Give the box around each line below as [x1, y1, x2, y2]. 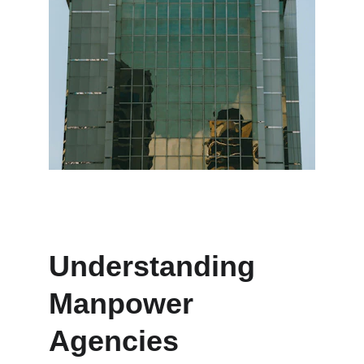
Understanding [49, 249, 263, 283]
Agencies [49, 324, 179, 357]
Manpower [49, 287, 201, 320]
